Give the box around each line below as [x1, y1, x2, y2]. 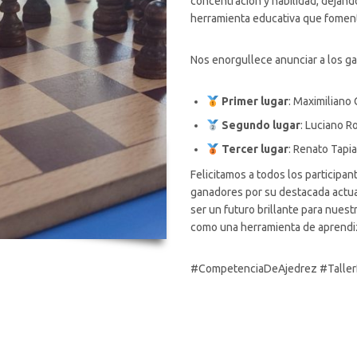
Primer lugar [221, 95, 288, 108]
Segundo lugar [221, 119, 300, 132]
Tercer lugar [221, 143, 288, 156]
